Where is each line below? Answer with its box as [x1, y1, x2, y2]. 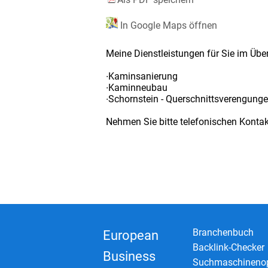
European [103, 227, 159, 243]
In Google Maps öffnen [118, 19, 217, 31]
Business [103, 248, 156, 264]
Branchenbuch [193, 226, 254, 238]
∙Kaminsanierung [106, 70, 178, 82]
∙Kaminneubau [106, 81, 167, 93]
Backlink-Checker [193, 241, 264, 253]
